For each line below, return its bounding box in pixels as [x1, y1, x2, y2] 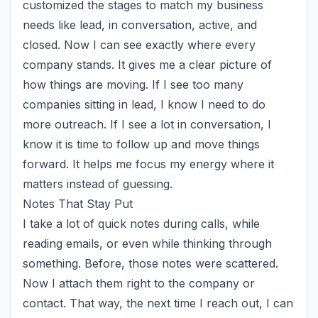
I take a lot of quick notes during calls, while [23, 216, 260, 231]
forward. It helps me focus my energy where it [23, 157, 274, 171]
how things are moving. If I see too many [23, 77, 243, 92]
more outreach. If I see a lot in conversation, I [23, 117, 271, 131]
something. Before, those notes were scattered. [23, 256, 278, 270]
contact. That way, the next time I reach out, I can [23, 296, 293, 310]
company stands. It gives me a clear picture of [23, 57, 272, 72]
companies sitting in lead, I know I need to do [23, 97, 265, 111]
